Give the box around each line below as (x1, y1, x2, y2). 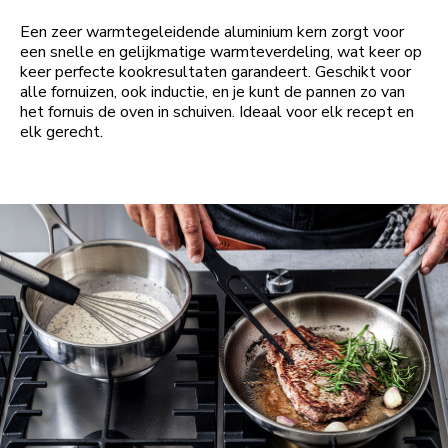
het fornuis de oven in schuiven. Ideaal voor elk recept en (20, 101, 414, 124)
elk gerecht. (20, 121, 103, 144)
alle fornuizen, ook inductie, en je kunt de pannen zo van (20, 81, 405, 104)
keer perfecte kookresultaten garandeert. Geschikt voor (20, 61, 411, 84)
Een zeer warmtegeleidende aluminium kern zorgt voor (20, 21, 404, 44)
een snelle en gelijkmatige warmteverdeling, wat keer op (20, 41, 422, 64)
